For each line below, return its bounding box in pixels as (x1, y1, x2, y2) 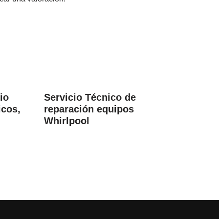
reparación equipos (44, 104, 134, 114)
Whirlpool (44, 115, 90, 126)
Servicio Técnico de (44, 92, 136, 103)
